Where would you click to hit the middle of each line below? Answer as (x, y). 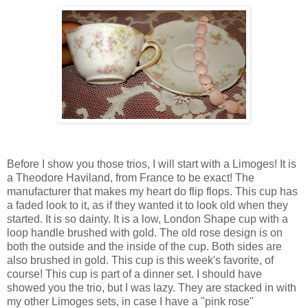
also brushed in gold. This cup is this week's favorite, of (140, 260)
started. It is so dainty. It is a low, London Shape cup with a (147, 219)
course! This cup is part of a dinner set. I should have (134, 274)
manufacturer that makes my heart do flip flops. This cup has (152, 191)
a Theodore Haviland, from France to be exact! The (131, 177)
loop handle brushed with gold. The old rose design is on (145, 232)
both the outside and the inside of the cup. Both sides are (144, 246)
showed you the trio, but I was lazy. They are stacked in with (152, 287)
